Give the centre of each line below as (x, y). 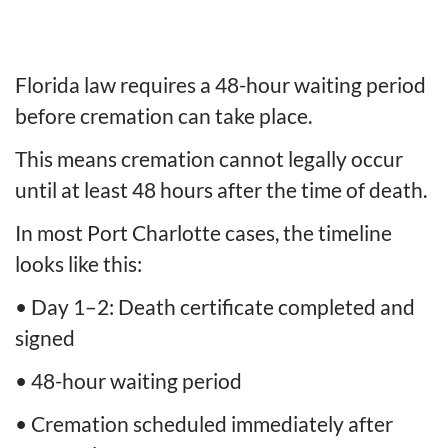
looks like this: (78, 263)
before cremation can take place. (163, 115)
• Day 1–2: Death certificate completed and (215, 306)
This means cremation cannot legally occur (209, 158)
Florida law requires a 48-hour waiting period (220, 84)
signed (45, 337)
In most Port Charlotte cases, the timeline (203, 232)
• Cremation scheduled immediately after (204, 423)
